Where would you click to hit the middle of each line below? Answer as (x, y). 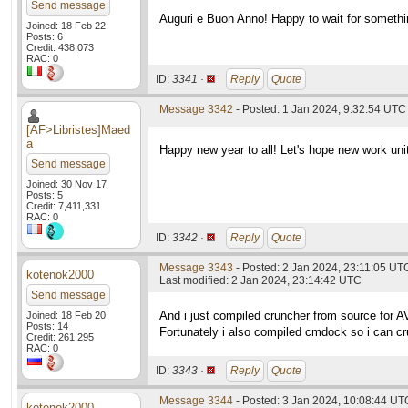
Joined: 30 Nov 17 (66, 184)
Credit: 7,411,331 (64, 206)
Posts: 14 (47, 326)
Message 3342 (196, 109)
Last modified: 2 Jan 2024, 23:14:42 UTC (260, 280)
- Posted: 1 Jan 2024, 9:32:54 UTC (320, 109)
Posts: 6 (45, 36)
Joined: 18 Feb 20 (66, 315)
